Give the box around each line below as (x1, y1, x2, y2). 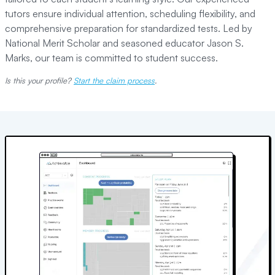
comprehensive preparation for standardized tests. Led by (5, 22, 252, 34)
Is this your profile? (5, 76, 71, 85)
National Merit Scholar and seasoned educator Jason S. (5, 37, 244, 49)
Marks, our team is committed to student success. (5, 52, 218, 64)
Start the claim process (74, 76, 155, 85)
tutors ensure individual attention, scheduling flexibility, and (5, 7, 255, 20)
